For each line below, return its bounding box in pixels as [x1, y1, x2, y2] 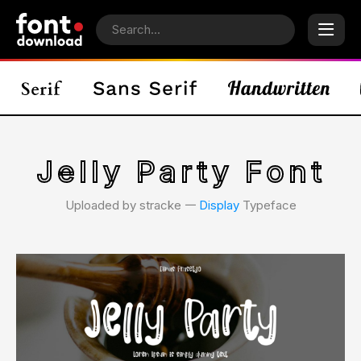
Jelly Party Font [35, 154, 326, 189]
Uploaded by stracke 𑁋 [64, 197, 199, 213]
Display [198, 197, 239, 213]
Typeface [239, 197, 297, 213]
